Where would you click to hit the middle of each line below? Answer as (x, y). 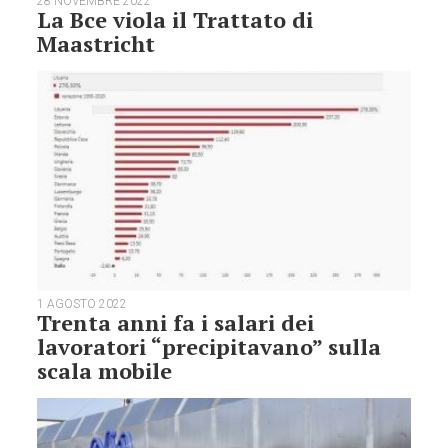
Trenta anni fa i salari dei (176, 322)
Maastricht (96, 44)
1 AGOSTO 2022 (82, 303)
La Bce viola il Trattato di (175, 20)
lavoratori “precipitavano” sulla (209, 346)
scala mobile (105, 370)
